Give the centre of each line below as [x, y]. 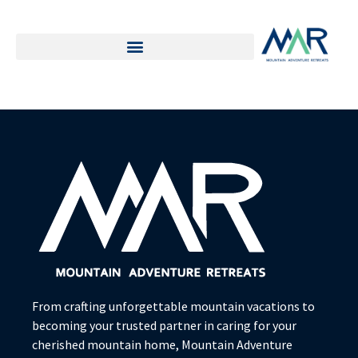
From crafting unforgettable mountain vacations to [173, 306]
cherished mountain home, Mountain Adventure [162, 344]
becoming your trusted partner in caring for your [164, 325]
